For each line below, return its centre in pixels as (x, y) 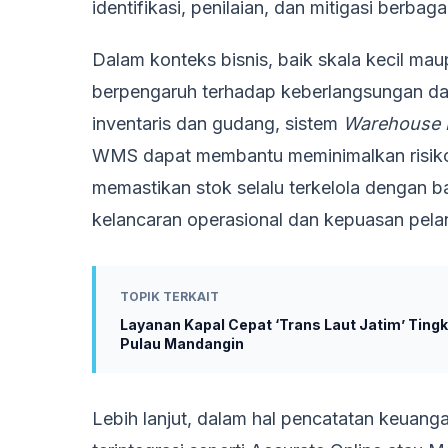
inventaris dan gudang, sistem (217, 123)
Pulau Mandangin (182, 343)
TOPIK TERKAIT (169, 296)
